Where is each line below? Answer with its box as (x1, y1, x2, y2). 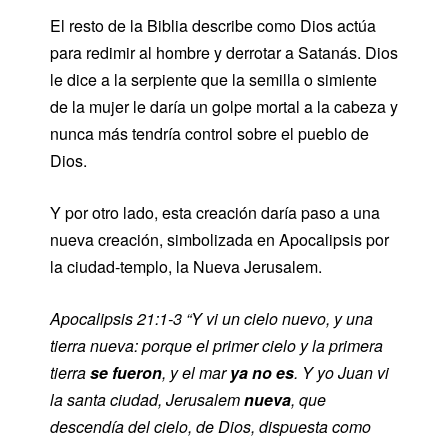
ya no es (230, 361, 294, 384)
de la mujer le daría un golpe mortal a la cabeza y (50, 95, 398, 118)
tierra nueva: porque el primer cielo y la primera (50, 334, 383, 357)
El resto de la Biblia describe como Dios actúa (50, 14, 376, 37)
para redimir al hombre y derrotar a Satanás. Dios (50, 41, 398, 64)
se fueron (90, 361, 162, 384)
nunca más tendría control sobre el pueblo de (50, 122, 369, 145)
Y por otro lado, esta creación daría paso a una (50, 201, 380, 224)
